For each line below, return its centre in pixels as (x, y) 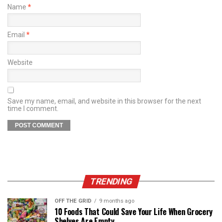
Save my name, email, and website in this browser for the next (104, 101)
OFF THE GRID (73, 201)
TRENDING (111, 181)
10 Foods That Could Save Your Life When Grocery (134, 211)
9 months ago (117, 201)
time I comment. (33, 108)
